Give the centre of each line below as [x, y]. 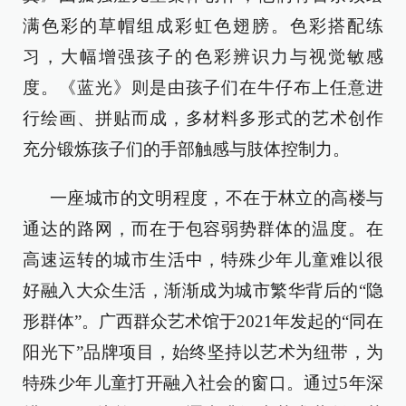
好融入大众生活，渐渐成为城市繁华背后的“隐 [203, 290]
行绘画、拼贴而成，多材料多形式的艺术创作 [203, 118]
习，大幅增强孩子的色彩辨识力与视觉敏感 [203, 56]
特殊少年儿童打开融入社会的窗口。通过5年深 [203, 382]
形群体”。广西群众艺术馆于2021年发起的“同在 [203, 321]
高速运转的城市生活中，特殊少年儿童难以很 [203, 259]
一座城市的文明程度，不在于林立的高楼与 [217, 198]
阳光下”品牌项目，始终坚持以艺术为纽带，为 [203, 352]
